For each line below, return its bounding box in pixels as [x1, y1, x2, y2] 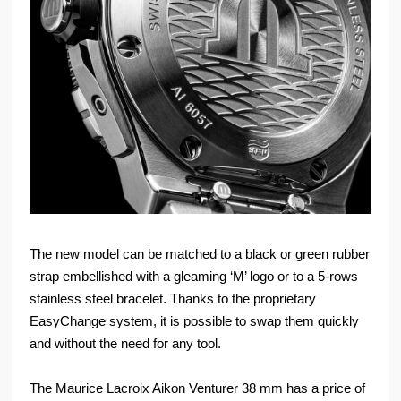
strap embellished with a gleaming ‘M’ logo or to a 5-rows [30, 269, 359, 285]
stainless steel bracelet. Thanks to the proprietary [30, 291, 317, 307]
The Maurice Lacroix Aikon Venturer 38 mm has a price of [30, 380, 366, 397]
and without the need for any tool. [30, 336, 222, 352]
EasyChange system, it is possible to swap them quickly [30, 313, 360, 329]
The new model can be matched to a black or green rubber [30, 246, 371, 262]
